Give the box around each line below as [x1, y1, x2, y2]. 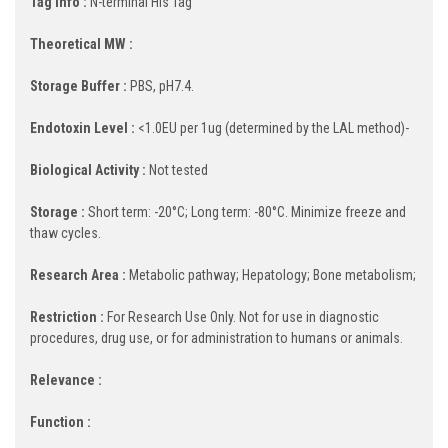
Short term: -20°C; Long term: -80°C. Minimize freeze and [85, 203, 406, 220]
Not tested [146, 161, 208, 178]
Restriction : [30, 308, 104, 325]
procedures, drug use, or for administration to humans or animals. [30, 329, 403, 346]
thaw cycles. [30, 224, 101, 241]
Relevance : [30, 371, 102, 388]
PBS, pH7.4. [127, 77, 194, 94]
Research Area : [30, 266, 126, 283]
